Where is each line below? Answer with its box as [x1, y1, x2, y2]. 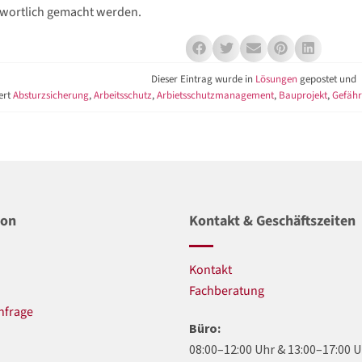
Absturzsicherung [13, 87, 89, 103]
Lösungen [255, 71, 297, 86]
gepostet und [297, 71, 356, 86]
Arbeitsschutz [94, 87, 152, 103]
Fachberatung [189, 281, 264, 300]
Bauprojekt [279, 87, 327, 103]
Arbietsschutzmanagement [157, 87, 274, 103]
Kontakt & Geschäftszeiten [189, 210, 356, 231]
